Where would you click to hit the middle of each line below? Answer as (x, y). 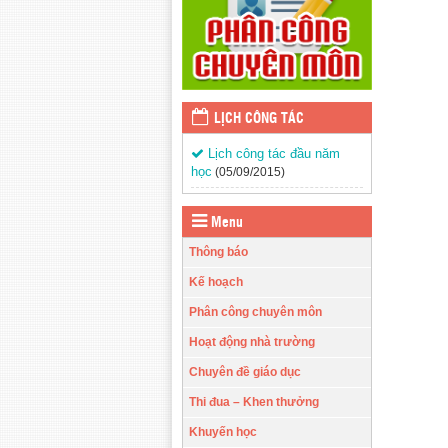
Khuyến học (223, 431)
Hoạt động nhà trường (252, 341)
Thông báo (218, 251)
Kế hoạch (216, 281)
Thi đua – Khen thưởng (254, 401)
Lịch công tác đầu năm (272, 153)
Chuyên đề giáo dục (245, 371)
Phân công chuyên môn (255, 311)
